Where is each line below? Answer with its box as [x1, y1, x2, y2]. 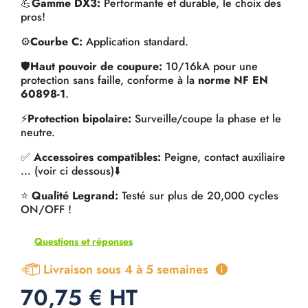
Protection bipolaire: [27, 111, 131, 127]
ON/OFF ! [21, 201, 71, 218]
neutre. [21, 124, 55, 141]
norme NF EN [198, 72, 268, 89]
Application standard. [82, 34, 188, 50]
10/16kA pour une [166, 58, 258, 75]
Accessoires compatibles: [34, 149, 161, 166]
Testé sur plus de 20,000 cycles [118, 188, 278, 204]
